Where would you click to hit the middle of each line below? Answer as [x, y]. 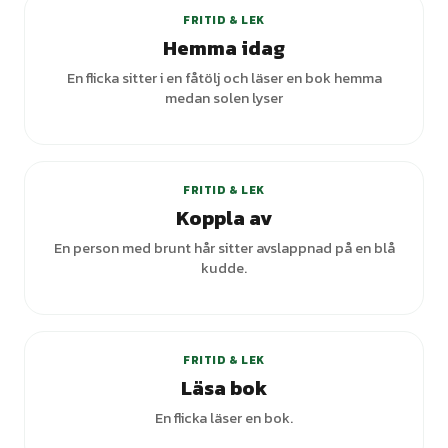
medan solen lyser [224, 98]
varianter [370, 306]
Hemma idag [224, 48]
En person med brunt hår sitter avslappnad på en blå [224, 248]
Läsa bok [224, 388]
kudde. [224, 268]
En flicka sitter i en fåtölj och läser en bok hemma [224, 78]
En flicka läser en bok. [224, 418]
